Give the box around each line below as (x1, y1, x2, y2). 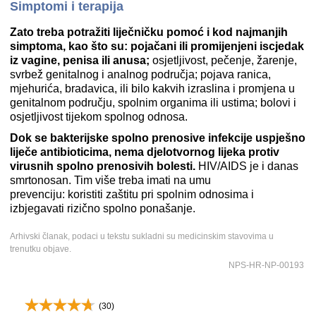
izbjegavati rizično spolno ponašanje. (10, 202, 195, 215)
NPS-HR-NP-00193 (229, 260, 305, 271)
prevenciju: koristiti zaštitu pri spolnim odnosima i (10, 188, 254, 201)
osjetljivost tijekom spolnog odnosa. (10, 111, 188, 123)
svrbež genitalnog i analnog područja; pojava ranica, (10, 68, 271, 81)
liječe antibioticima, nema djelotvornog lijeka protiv (10, 146, 279, 159)
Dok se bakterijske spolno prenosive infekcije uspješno (10, 132, 305, 145)
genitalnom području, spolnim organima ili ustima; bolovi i (10, 97, 296, 109)
